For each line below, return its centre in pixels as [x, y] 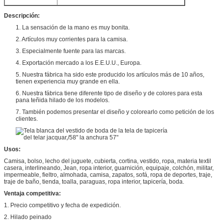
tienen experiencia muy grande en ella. [68, 82]
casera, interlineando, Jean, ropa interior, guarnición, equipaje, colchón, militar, [109, 168]
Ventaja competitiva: [32, 193]
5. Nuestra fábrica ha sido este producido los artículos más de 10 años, [110, 75]
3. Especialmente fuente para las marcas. [71, 51]
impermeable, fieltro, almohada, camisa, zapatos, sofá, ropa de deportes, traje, [108, 175]
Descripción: [22, 16]
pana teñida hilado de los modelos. [63, 100]
